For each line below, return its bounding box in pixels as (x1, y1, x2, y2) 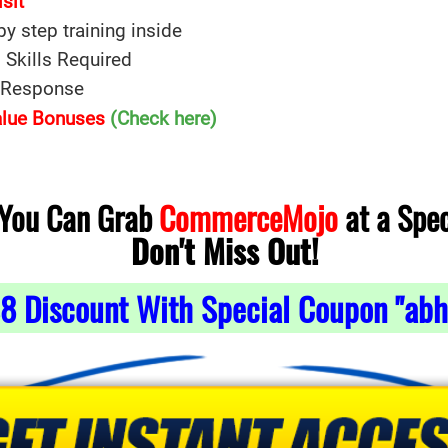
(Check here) (110, 108, 217, 130)
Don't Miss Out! (130, 227, 318, 274)
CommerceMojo (158, 194, 338, 241)
